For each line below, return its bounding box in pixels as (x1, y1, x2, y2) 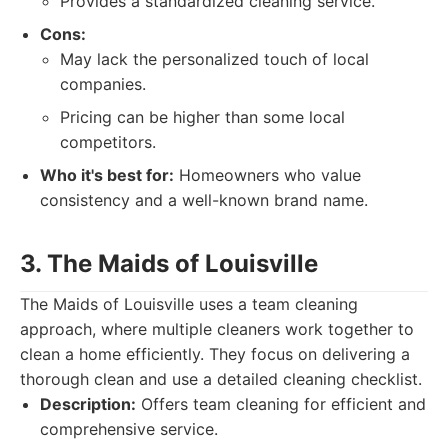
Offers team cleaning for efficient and (136, 394, 426, 414)
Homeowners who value (174, 165, 361, 185)
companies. (60, 74, 146, 94)
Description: (40, 394, 136, 414)
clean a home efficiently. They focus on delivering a (20, 344, 410, 364)
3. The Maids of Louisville (20, 249, 318, 278)
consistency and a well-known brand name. (40, 190, 368, 210)
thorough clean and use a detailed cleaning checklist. (20, 369, 422, 389)
